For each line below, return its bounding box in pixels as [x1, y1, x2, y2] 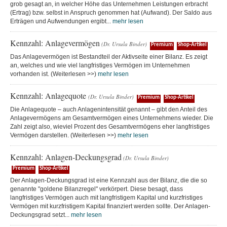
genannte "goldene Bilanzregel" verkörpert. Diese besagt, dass [10, 185, 183, 193]
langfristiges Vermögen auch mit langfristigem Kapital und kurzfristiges [10, 194, 203, 201]
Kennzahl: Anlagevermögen [10, 37, 100, 48]
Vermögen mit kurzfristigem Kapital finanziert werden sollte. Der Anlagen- [10, 203, 210, 210]
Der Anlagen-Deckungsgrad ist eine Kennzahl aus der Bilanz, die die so [10, 177, 207, 184]
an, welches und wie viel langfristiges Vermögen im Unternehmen [10, 62, 190, 69]
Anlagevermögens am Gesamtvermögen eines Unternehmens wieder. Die [10, 115, 213, 122]
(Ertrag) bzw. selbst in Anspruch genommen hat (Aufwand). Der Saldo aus [10, 9, 212, 16]
